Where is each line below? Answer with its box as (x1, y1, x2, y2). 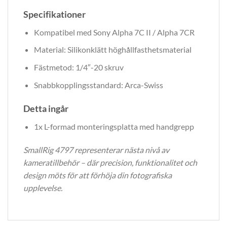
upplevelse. (23, 183, 62, 193)
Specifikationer (23, 8, 86, 20)
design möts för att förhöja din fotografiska (23, 170, 172, 180)
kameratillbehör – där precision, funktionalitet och (23, 158, 197, 168)
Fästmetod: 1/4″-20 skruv (33, 62, 124, 72)
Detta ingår (23, 103, 68, 115)
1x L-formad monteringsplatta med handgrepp (33, 122, 194, 132)
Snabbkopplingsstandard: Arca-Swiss (33, 80, 163, 90)
